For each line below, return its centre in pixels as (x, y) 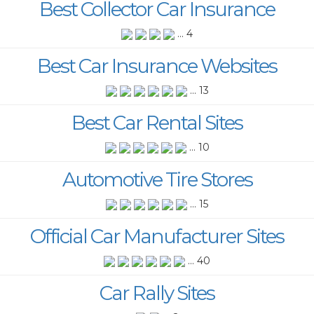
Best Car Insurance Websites (157, 66)
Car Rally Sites (157, 293)
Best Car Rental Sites (157, 122)
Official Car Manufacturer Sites (157, 236)
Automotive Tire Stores (157, 179)
